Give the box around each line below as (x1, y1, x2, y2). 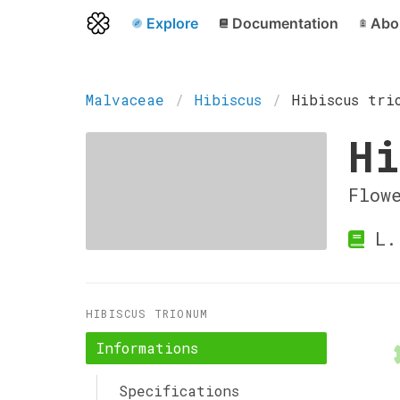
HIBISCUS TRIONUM (86, 306, 209, 321)
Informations (96, 338, 198, 357)
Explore (146, 14, 198, 32)
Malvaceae (86, 90, 164, 109)
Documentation (231, 14, 338, 32)
